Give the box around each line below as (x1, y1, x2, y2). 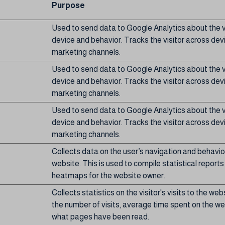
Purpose (52, 1, 85, 10)
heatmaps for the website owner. (52, 171, 165, 180)
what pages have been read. (52, 212, 149, 221)
